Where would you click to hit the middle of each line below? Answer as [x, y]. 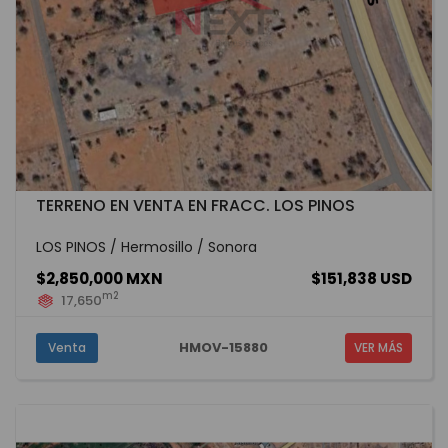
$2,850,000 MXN [99, 279]
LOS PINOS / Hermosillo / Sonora [146, 247]
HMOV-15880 [224, 348]
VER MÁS [378, 348]
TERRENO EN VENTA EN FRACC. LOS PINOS [195, 206]
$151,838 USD [361, 279]
